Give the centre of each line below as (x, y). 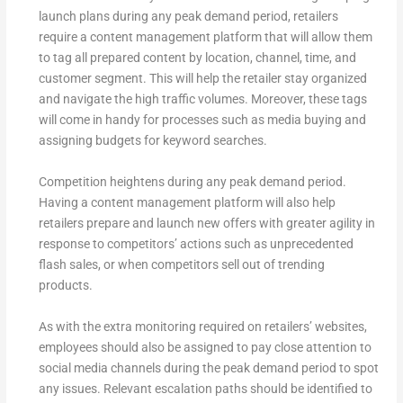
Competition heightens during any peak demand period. (192, 182)
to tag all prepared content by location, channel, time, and (197, 58)
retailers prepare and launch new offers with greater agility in (206, 224)
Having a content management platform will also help (187, 203)
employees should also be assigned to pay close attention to (205, 348)
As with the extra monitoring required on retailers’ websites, (202, 327)
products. (65, 286)
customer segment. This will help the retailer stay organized (202, 79)
